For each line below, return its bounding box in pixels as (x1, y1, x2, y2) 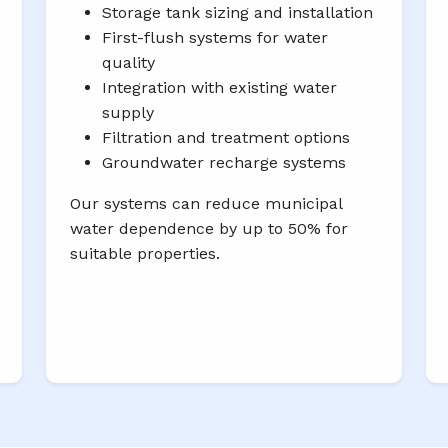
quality (102, 53, 155, 73)
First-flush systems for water (102, 28, 328, 48)
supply (102, 103, 154, 123)
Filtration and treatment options (102, 128, 350, 148)
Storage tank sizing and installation (102, 3, 373, 23)
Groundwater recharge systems (102, 153, 346, 173)
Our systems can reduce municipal (70, 194, 342, 214)
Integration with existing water (102, 78, 337, 98)
